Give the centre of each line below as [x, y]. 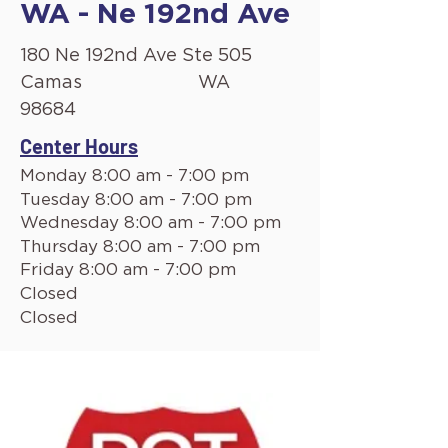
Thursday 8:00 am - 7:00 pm [140, 246]
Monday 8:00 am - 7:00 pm [134, 175]
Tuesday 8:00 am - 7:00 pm [136, 199]
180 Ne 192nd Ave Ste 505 [136, 56]
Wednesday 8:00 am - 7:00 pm [150, 222]
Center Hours [79, 146]
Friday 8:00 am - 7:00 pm [128, 269]
